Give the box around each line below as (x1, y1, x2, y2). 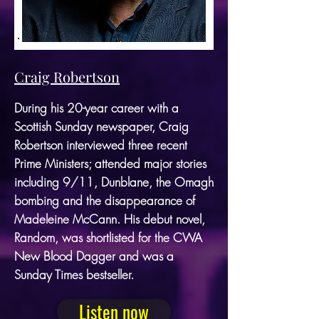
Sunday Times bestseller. (14, 266, 134, 283)
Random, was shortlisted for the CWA (14, 229, 202, 246)
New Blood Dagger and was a (14, 247, 174, 264)
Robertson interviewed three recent (14, 136, 187, 153)
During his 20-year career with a (14, 99, 179, 116)
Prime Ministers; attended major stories (14, 155, 206, 172)
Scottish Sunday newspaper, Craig (14, 117, 189, 135)
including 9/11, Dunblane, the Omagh (14, 173, 214, 190)
